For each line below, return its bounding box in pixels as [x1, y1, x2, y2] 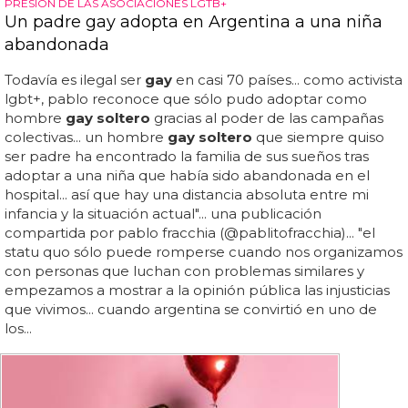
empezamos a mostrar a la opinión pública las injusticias [5, 281, 390, 300]
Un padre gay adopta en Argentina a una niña [5, 12, 382, 33]
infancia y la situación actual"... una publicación [5, 205, 321, 223]
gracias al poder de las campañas [150, 109, 383, 127]
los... [5, 320, 32, 338]
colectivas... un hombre [5, 128, 168, 147]
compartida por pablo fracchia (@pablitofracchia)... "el [5, 224, 375, 242]
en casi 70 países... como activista [172, 71, 403, 89]
